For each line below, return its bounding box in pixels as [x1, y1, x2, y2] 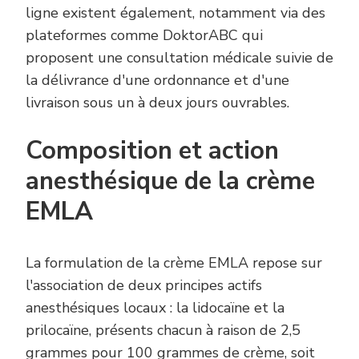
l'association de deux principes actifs [26, 275, 262, 295]
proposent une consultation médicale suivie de [26, 47, 333, 67]
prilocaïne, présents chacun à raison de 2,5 [26, 320, 301, 340]
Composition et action [26, 133, 279, 167]
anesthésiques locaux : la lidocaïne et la [26, 297, 284, 317]
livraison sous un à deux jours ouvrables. [26, 92, 289, 112]
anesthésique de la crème [26, 163, 315, 198]
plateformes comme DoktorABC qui [26, 25, 263, 45]
